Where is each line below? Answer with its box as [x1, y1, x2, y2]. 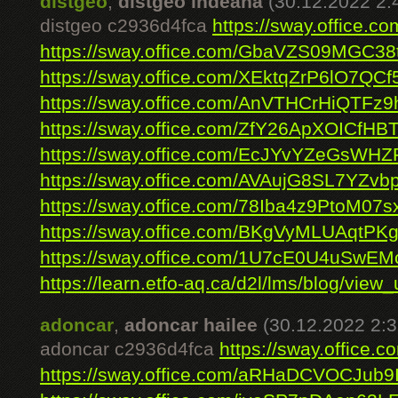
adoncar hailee [124, 314, 258, 336]
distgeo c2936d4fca [40, 15, 212, 36]
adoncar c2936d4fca [40, 338, 219, 360]
